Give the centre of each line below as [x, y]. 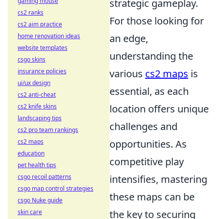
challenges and [143, 126]
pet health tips [37, 165]
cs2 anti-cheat [37, 95]
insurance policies [42, 71]
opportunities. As [148, 144]
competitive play [147, 162]
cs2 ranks [31, 12]
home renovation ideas [49, 36]
